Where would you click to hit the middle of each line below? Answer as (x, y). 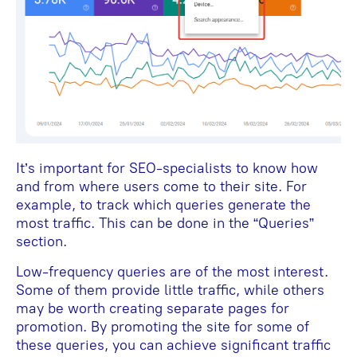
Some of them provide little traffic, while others (170, 290)
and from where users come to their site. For (161, 186)
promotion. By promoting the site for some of (163, 326)
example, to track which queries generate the (163, 204)
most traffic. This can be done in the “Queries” (165, 223)
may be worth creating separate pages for (153, 308)
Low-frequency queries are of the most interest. (172, 271)
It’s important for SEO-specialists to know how (167, 168)
